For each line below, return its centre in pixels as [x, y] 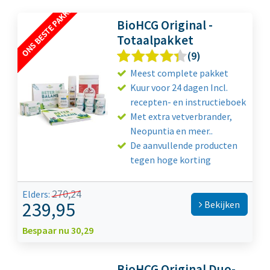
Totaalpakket [155, 40]
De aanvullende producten [184, 146]
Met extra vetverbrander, [181, 117]
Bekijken [221, 205]
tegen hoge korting [171, 160]
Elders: [37, 194]
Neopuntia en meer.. [172, 131]
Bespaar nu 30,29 [58, 231]
